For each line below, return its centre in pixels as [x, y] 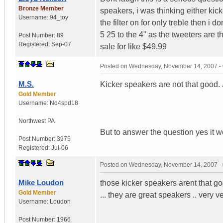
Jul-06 [60, 148]
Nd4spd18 [64, 103]
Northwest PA [37, 121]
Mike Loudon [41, 182]
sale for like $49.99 [133, 46]
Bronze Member [41, 8]
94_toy [59, 17]
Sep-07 [61, 44]
